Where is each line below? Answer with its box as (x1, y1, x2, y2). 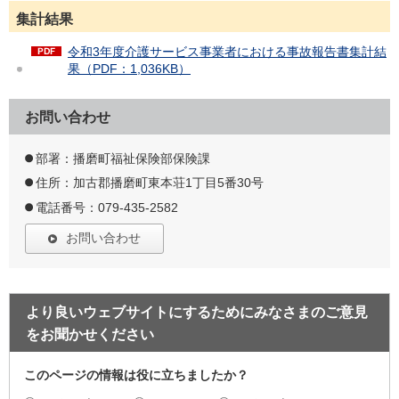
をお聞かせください (26, 326, 154, 342)
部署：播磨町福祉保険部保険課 (36, 151, 210, 166)
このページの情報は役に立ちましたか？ (24, 367, 248, 382)
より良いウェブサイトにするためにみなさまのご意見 (26, 304, 368, 320)
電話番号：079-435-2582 (36, 199, 178, 215)
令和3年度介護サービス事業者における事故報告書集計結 (68, 44, 387, 59)
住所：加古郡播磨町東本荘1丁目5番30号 (36, 175, 264, 191)
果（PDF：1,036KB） (68, 61, 191, 76)
